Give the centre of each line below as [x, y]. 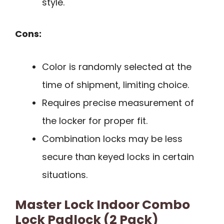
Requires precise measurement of [118, 103]
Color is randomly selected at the [117, 67]
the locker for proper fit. [95, 121]
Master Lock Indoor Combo [102, 205]
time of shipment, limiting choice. [115, 85]
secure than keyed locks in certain [118, 157]
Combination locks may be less [112, 139]
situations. [65, 175]
